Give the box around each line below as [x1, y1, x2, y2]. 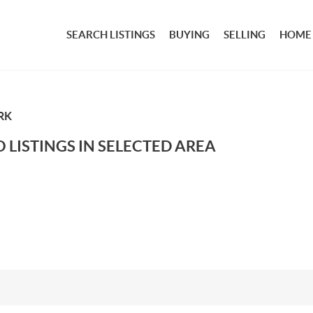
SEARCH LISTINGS [66, 29, 156, 41]
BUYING [169, 29, 210, 41]
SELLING [224, 29, 266, 41]
